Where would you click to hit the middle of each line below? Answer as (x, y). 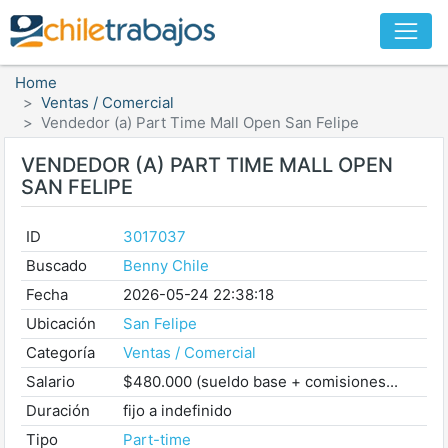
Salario (50, 381)
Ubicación (60, 323)
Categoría (60, 352)
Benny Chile (165, 265)
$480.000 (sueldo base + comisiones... (260, 381)
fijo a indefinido (177, 410)
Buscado (56, 265)
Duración (57, 410)
